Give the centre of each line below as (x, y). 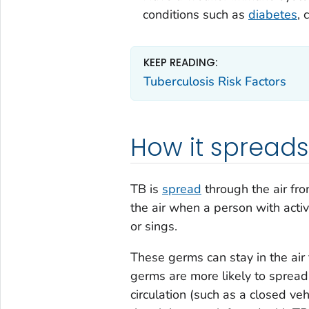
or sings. (153, 227)
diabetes (272, 15)
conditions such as (195, 15)
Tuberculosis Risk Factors (215, 81)
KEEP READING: (180, 63)
